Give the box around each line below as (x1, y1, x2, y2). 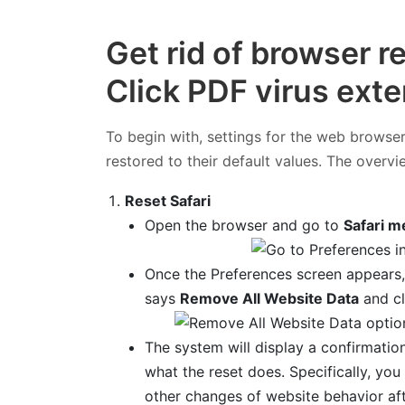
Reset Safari (125, 191, 212, 210)
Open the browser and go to (144, 215, 344, 234)
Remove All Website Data (179, 288, 359, 307)
